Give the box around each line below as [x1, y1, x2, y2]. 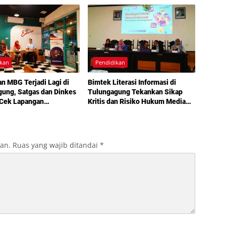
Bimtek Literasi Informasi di [87, 78, 176, 86]
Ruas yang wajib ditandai [13, 140, 100, 150]
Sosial [87, 106, 107, 115]
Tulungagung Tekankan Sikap [87, 87, 183, 96]
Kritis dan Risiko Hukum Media [87, 97, 186, 105]
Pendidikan [95, 58, 125, 66]
